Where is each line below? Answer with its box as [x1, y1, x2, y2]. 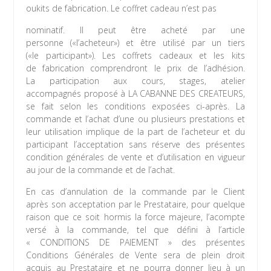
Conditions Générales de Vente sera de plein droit [26, 249, 245, 261]
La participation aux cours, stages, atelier [26, 75, 245, 87]
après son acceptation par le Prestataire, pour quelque [26, 198, 245, 211]
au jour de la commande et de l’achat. [26, 164, 175, 176]
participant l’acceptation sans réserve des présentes [26, 139, 245, 151]
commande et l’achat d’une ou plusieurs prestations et [26, 113, 245, 125]
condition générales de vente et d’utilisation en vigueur [26, 151, 245, 163]
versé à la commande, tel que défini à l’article [26, 224, 245, 236]
